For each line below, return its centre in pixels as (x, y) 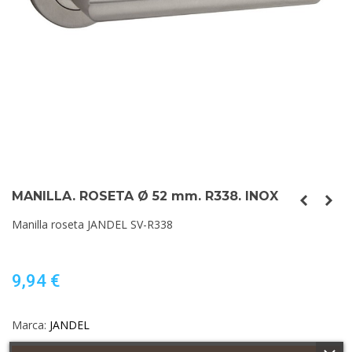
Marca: (29, 324)
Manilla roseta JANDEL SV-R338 (92, 224)
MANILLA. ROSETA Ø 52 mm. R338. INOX (145, 196)
